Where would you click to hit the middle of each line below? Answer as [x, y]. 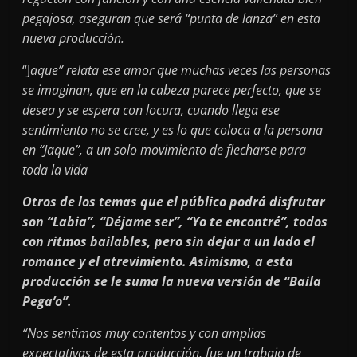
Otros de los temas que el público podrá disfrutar [174, 201]
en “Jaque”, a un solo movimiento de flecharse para [165, 149]
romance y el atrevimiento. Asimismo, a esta [158, 261]
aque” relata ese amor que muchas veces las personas [181, 70]
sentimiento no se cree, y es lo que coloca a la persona [173, 129]
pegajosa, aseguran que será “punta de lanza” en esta [172, 18]
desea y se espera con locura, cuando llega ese [151, 110]
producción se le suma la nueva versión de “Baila [172, 281]
